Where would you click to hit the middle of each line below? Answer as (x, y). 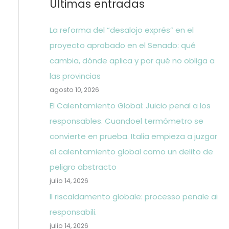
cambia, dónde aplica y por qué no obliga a (132, 61)
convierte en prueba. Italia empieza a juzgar (133, 136)
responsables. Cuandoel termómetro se (126, 121)
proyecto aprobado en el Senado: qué (122, 45)
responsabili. (73, 212)
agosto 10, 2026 (74, 90)
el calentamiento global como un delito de (131, 151)
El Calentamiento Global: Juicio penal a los (130, 105)
